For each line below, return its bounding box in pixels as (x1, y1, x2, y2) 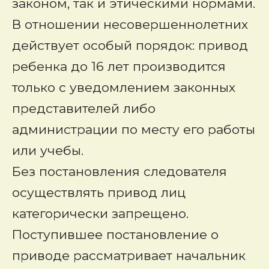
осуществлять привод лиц (12, 185, 186, 200)
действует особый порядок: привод (12, 38, 248, 53)
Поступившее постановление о (12, 227, 219, 242)
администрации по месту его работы (12, 122, 255, 137)
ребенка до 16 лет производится (12, 59, 226, 74)
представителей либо (12, 101, 156, 116)
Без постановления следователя (12, 164, 227, 179)
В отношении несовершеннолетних (12, 17, 248, 32)
